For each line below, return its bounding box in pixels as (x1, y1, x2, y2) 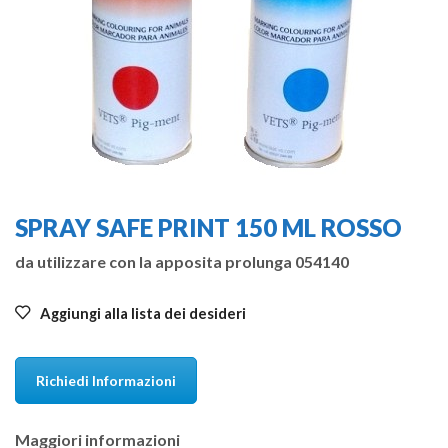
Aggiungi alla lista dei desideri (40, 304, 246, 323)
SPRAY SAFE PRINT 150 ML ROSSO (15, 213, 402, 243)
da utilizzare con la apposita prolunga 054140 (15, 251, 349, 271)
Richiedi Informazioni (36, 372, 176, 390)
